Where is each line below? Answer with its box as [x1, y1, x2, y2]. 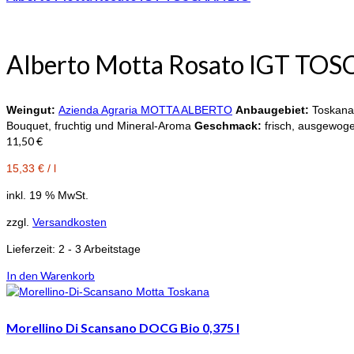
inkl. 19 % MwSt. [6, 188, 88, 201]
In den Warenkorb [6, 268, 95, 282]
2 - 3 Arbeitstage [58, 242, 141, 255]
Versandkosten [32, 215, 107, 228]
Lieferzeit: [6, 242, 58, 255]
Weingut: [6, 103, 58, 116]
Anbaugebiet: [235, 103, 309, 116]
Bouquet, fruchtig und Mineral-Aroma [6, 119, 194, 132]
